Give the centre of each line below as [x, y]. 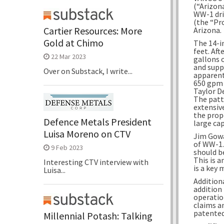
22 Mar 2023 [68, 56]
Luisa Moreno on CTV [87, 133]
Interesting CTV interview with [96, 162]
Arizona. [207, 30]
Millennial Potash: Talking [98, 215]
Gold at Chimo [73, 42]
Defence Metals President [97, 121]
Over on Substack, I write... [88, 71]
